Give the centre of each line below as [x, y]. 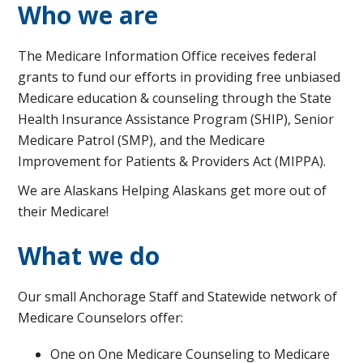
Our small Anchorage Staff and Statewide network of [177, 296]
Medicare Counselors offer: [100, 317]
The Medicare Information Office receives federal [167, 56]
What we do [89, 255]
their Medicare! [63, 211]
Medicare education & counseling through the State [175, 98]
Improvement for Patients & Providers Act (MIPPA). [172, 161]
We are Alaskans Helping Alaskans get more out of [172, 190]
